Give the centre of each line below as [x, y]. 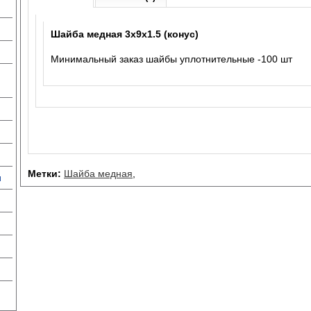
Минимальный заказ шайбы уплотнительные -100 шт [171, 59]
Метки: [44, 174]
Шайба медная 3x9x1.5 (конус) [125, 34]
